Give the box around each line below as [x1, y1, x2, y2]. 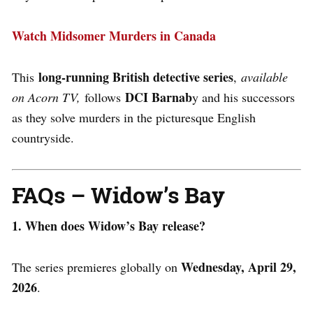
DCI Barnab [125, 87, 192, 106]
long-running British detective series [38, 67, 233, 86]
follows [80, 88, 125, 105]
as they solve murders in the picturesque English [12, 108, 256, 126]
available [241, 68, 288, 85]
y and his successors [192, 88, 295, 105]
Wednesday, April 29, [181, 257, 296, 276]
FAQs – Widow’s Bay [12, 179, 225, 210]
